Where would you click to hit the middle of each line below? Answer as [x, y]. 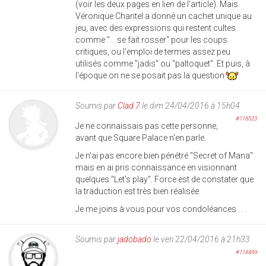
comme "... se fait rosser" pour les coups [151, 39]
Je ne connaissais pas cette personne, [147, 126]
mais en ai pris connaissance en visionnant [156, 167]
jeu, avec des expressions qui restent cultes [156, 28]
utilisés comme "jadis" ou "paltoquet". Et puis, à [163, 63]
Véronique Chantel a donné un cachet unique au [164, 16]
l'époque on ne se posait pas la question [151, 75]
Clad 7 [129, 105]
